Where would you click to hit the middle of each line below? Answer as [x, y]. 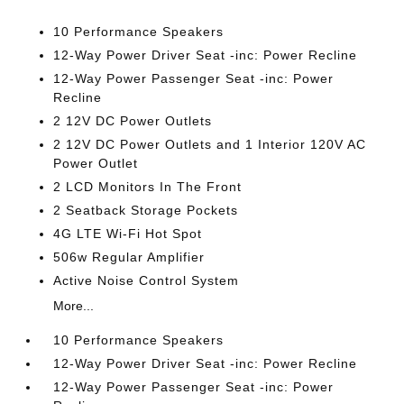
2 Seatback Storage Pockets [146, 210]
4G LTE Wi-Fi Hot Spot [128, 234]
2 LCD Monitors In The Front [148, 187]
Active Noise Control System [147, 280]
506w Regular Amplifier [129, 257]
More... [74, 306]
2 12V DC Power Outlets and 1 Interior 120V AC [210, 144]
